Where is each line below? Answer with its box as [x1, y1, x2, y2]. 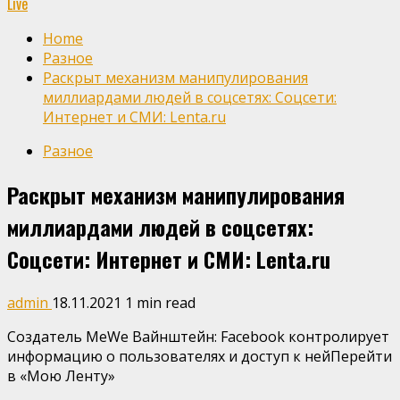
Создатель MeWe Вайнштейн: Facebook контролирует [7, 326, 389, 346]
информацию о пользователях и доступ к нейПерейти [7, 346, 392, 366]
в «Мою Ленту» [7, 365, 115, 386]
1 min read [125, 292, 196, 312]
